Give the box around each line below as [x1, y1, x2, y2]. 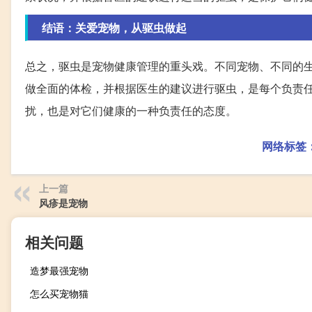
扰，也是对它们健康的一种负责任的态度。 [25, 102, 237, 118]
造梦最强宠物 [30, 263, 88, 277]
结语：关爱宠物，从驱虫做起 [42, 19, 187, 36]
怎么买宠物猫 [30, 286, 88, 300]
